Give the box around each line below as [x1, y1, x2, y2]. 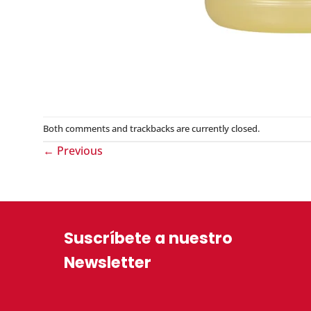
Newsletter [63, 251, 151, 274]
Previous [54, 142, 103, 158]
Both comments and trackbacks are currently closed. [43, 121, 260, 135]
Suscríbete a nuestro [63, 226, 233, 249]
